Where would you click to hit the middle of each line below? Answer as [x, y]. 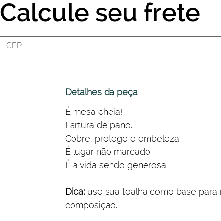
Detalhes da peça [101, 92]
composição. [91, 205]
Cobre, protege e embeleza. [123, 138]
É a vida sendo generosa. [116, 165]
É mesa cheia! [94, 111]
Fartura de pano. [99, 125]
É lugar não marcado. [109, 151]
